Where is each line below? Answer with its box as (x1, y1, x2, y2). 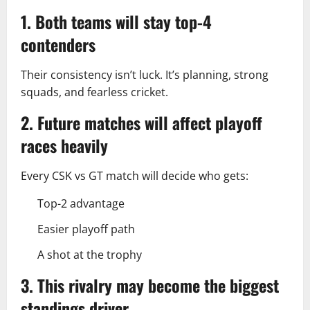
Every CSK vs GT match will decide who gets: (21, 168, 248, 183)
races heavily (21, 133, 108, 158)
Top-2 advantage (37, 196, 125, 211)
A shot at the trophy (37, 247, 142, 262)
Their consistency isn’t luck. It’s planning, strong (21, 67, 268, 82)
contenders (21, 32, 95, 57)
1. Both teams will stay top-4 (21, 9, 212, 34)
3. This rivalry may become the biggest (21, 273, 279, 298)
